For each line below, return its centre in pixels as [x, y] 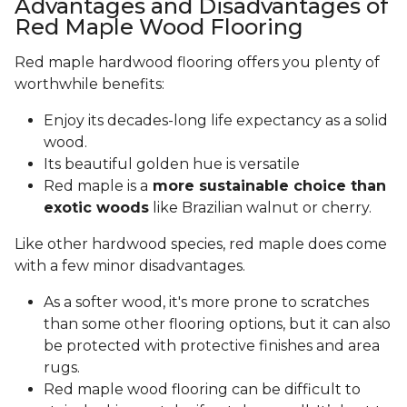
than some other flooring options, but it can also [217, 324]
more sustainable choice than [267, 186]
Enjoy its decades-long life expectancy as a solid [216, 121]
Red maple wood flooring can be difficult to [202, 390]
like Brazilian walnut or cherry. [262, 208]
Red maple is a [96, 186]
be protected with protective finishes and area [212, 346]
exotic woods [96, 208]
